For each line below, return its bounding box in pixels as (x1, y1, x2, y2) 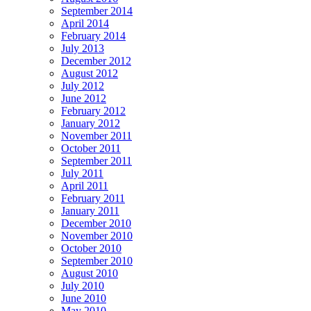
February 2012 (61, 104, 126, 117)
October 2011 (61, 142, 121, 154)
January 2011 (61, 204, 119, 217)
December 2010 (61, 217, 131, 229)
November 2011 (61, 129, 132, 142)
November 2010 (61, 229, 133, 242)
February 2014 (61, 29, 126, 42)
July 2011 (61, 167, 103, 179)
